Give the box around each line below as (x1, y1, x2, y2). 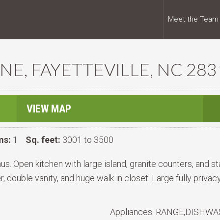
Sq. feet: (26, 135, 60, 145)
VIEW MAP (27, 103, 71, 115)
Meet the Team (168, 15, 219, 24)
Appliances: (110, 207, 156, 217)
